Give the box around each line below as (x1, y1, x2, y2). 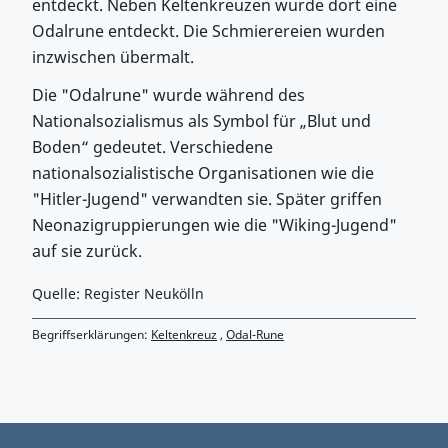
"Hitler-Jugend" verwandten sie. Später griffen (32, 188, 382, 210)
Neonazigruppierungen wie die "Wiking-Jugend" (32, 214, 397, 236)
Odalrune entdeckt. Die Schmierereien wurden (32, 20, 385, 42)
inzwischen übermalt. (32, 46, 194, 68)
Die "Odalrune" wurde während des (32, 84, 305, 106)
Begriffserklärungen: (32, 326, 151, 343)
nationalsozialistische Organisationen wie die (32, 162, 374, 184)
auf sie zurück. (32, 240, 142, 262)
